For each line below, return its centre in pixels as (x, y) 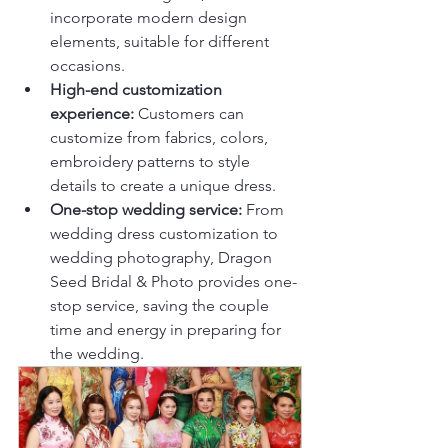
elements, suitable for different (161, 41)
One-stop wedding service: (148, 209)
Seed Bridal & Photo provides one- (173, 281)
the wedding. (97, 353)
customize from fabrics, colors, (161, 137)
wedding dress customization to (166, 233)
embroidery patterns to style (152, 161)
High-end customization (138, 89)
